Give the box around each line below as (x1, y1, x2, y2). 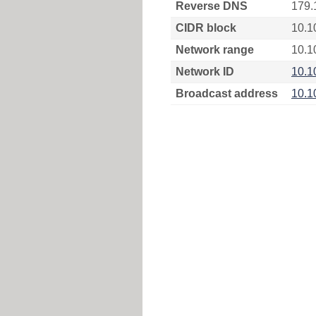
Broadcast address (176, 87, 278, 99)
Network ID (176, 66, 234, 78)
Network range (176, 44, 254, 56)
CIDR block (176, 22, 236, 34)
